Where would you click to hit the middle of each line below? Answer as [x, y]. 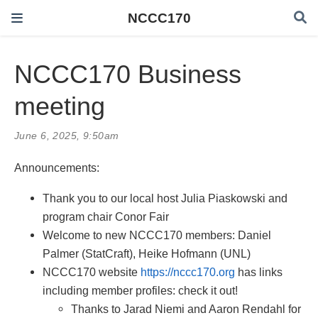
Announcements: [57, 168]
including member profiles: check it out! [140, 290]
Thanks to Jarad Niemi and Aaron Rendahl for [186, 308]
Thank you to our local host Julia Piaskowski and [165, 198]
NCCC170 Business [128, 75]
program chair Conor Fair [106, 216]
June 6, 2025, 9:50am [67, 136]
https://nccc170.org [188, 272]
